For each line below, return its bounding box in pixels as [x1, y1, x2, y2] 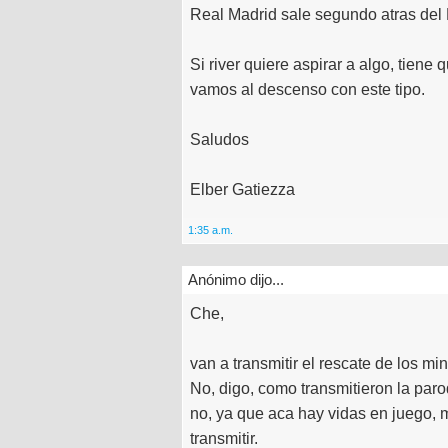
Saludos [190, 130, 249, 148]
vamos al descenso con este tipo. [190, 80, 425, 98]
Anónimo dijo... [188, 270, 284, 288]
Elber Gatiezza [190, 180, 295, 198]
